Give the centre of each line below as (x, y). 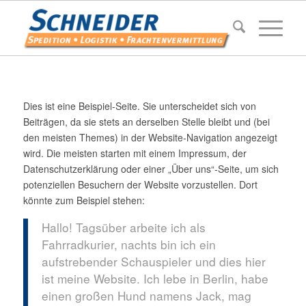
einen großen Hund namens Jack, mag (146, 295)
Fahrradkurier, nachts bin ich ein (128, 244)
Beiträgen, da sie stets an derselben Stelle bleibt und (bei (146, 121)
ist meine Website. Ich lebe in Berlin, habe (155, 278)
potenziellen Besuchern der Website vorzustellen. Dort (140, 184)
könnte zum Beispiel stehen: (84, 200)
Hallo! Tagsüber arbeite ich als (123, 227)
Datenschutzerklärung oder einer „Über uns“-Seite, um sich (151, 168)
